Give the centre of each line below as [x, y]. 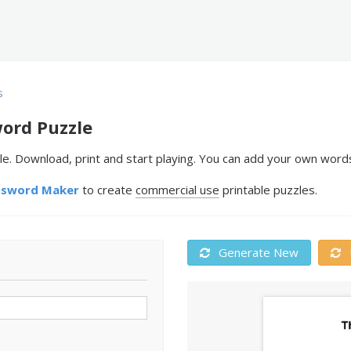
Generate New [257, 252]
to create [107, 190]
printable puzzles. [268, 190]
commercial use [177, 190]
